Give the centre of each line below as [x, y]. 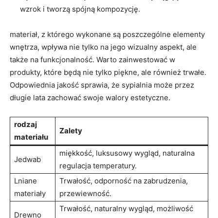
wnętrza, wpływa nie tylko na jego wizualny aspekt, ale [103, 47]
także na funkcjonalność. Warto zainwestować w [92, 60]
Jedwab [27, 159]
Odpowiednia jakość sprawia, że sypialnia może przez [102, 85]
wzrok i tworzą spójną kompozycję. [80, 9]
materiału [31, 137]
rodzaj [26, 124]
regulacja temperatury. [98, 166]
